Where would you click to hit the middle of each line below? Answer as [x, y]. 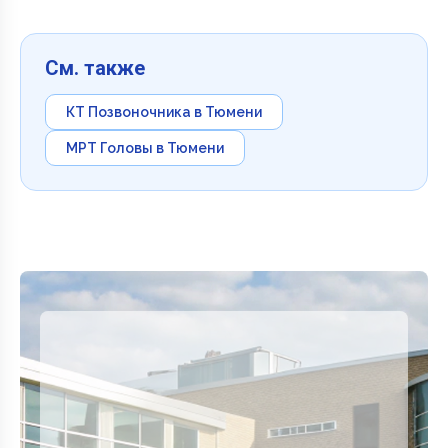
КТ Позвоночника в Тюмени [164, 111]
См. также [95, 67]
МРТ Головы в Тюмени [145, 147]
